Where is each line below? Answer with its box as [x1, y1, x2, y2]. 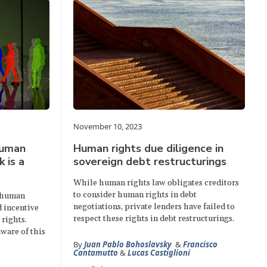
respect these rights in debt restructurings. [73, 213, 235, 224]
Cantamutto [73, 247, 119, 258]
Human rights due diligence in [73, 141, 224, 156]
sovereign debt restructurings [73, 154, 227, 169]
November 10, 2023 [73, 120, 142, 132]
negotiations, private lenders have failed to [73, 201, 235, 212]
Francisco [183, 238, 218, 250]
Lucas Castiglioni [128, 247, 191, 258]
